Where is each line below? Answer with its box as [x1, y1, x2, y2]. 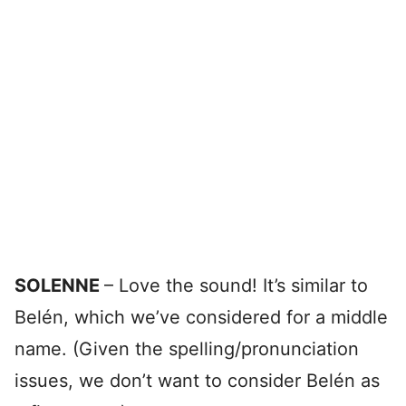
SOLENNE [14, 275, 104, 296]
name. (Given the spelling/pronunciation [14, 338, 359, 360]
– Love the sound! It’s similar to [104, 275, 368, 296]
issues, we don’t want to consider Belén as [14, 370, 380, 391]
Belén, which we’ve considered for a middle [14, 306, 388, 328]
